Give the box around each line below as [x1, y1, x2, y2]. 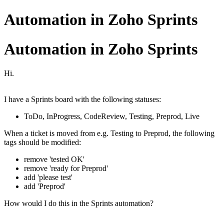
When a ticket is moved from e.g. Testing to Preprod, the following [4, 129, 214, 138]
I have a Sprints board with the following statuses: [4, 95, 161, 104]
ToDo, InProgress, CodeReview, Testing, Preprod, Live [24, 112, 199, 121]
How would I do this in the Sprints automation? [4, 199, 153, 208]
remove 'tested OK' [24, 155, 84, 164]
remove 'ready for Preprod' [24, 164, 108, 173]
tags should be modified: [4, 138, 81, 147]
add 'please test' [24, 173, 72, 182]
